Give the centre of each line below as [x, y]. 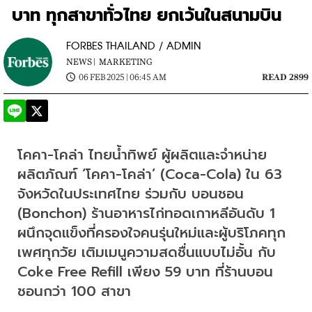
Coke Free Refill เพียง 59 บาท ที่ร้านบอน [145, 271]
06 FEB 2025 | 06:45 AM [123, 77]
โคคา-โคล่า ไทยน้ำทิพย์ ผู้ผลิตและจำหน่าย [142, 154]
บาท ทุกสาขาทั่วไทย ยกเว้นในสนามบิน [147, 15]
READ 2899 [285, 77]
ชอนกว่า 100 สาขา [74, 291]
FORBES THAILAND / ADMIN [134, 46]
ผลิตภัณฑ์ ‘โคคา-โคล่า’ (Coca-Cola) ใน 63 [150, 174]
